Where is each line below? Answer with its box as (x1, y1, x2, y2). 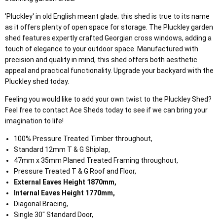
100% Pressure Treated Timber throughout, (13, 135, 152, 143)
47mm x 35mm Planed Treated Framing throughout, (13, 156, 178, 165)
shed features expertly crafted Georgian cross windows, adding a (5, 34, 212, 42)
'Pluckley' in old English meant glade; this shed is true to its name (5, 12, 210, 21)
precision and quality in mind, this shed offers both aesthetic (5, 56, 197, 64)
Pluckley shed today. (5, 77, 69, 86)
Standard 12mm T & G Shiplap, (13, 146, 110, 154)
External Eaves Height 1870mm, (13, 178, 116, 186)
